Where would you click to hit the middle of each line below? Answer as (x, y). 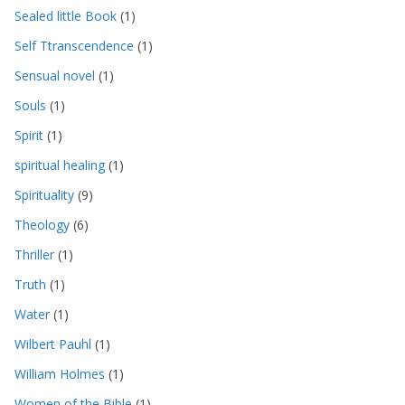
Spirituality (44, 194)
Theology (42, 224)
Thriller (34, 254)
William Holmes (60, 373)
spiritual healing (60, 165)
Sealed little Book (66, 15)
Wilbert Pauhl (53, 344)
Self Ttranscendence (74, 45)
